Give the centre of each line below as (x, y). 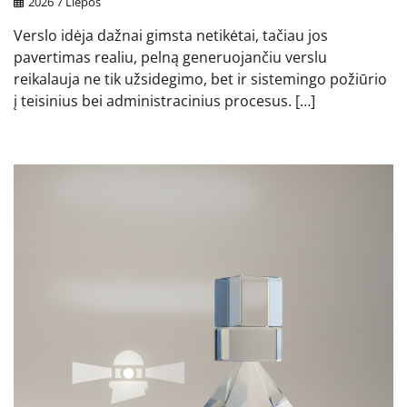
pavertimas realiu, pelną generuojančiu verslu (170, 57)
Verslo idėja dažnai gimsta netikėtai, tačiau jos (171, 35)
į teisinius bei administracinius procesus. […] (164, 100)
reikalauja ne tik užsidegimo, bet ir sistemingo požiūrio (200, 79)
